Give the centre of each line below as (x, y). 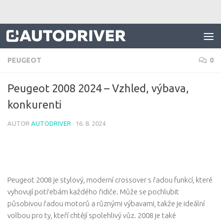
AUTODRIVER (51, 123)
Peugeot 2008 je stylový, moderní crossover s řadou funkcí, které (110, 180)
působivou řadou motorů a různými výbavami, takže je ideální (106, 203)
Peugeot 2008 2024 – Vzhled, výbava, (98, 88)
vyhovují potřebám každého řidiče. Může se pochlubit (93, 192)
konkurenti (35, 104)
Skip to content (43, 14)
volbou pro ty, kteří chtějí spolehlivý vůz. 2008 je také (92, 215)
